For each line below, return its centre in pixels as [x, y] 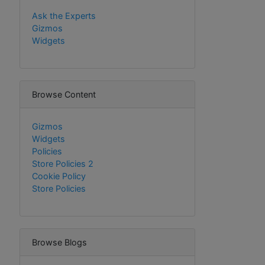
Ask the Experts [64, 16]
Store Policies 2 [63, 164]
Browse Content [64, 94]
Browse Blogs [59, 242]
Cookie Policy [59, 176]
